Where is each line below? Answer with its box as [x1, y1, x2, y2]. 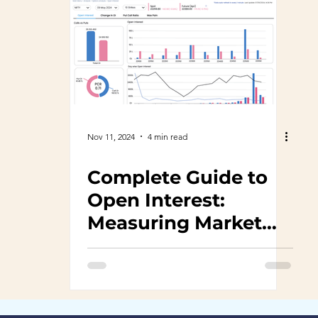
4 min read [148, 131, 187, 142]
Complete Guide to [87, 166, 268, 189]
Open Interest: [87, 189, 225, 212]
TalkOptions [87, 257, 204, 280]
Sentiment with [87, 234, 236, 257]
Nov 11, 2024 [87, 131, 135, 142]
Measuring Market [87, 212, 262, 234]
